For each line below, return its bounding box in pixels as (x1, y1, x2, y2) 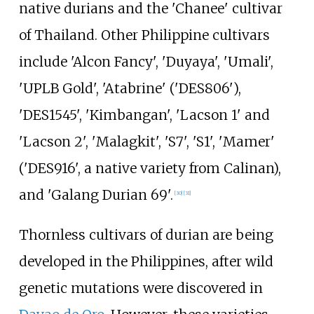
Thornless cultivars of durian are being (18, 226, 273, 244)
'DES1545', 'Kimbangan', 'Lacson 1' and (18, 107, 270, 124)
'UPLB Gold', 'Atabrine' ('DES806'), (18, 80, 241, 97)
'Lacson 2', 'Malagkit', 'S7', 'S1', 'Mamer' (18, 133, 275, 151)
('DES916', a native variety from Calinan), (18, 160, 281, 177)
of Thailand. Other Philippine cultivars (18, 27, 270, 44)
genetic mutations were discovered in (18, 280, 263, 297)
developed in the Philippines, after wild (18, 253, 273, 271)
